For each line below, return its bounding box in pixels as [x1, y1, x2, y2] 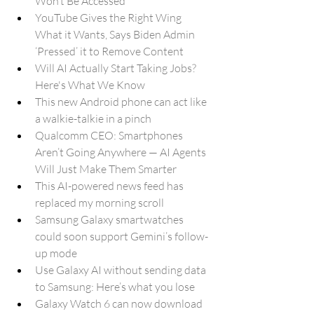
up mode [35, 246, 77, 260]
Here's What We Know [35, 78, 145, 92]
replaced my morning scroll [35, 196, 164, 210]
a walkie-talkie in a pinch [35, 111, 151, 125]
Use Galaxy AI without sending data [35, 263, 208, 277]
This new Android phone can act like [35, 95, 209, 109]
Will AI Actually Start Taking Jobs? [35, 61, 198, 75]
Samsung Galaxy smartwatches [35, 212, 186, 226]
